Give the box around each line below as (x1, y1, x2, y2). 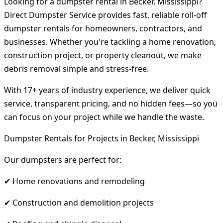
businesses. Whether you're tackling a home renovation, (4, 36, 216, 47)
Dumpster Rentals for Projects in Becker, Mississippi (4, 132, 199, 144)
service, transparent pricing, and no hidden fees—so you (4, 98, 218, 109)
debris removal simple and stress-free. (4, 63, 149, 74)
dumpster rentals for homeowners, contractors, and (4, 22, 202, 34)
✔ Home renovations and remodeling (4, 175, 145, 187)
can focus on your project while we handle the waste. (4, 111, 204, 122)
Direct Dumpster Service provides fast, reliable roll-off (4, 9, 207, 20)
